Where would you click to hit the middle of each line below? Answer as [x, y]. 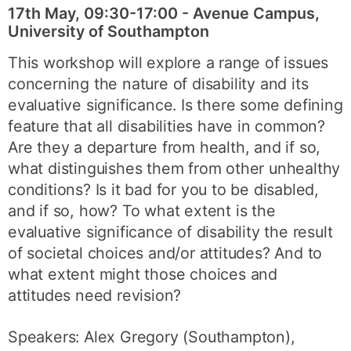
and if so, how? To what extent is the [142, 211]
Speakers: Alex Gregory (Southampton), [152, 337]
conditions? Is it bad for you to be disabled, [164, 190]
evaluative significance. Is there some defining [175, 105]
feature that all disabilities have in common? [167, 127]
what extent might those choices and [143, 275]
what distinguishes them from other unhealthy [174, 169]
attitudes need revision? [95, 296]
